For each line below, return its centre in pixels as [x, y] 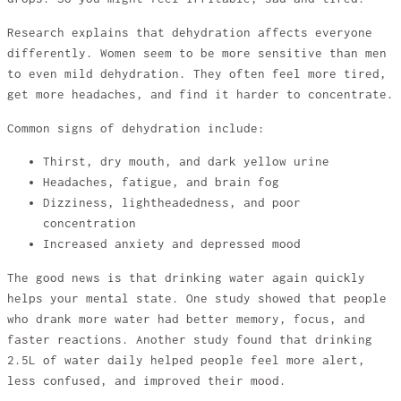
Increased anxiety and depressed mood [172, 244]
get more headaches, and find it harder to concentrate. [200, 94]
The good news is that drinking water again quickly [186, 277]
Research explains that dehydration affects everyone [190, 32]
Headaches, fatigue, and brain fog [161, 183]
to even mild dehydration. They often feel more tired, [197, 73]
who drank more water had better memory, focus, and [186, 319]
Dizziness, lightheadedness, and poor [172, 203]
